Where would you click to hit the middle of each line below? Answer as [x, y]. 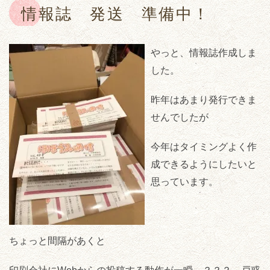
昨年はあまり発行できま [204, 100]
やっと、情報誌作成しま [204, 53]
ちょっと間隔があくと [57, 241]
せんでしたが [180, 118]
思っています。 [184, 182]
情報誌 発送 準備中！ [116, 14]
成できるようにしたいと [204, 165]
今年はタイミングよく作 [204, 147]
